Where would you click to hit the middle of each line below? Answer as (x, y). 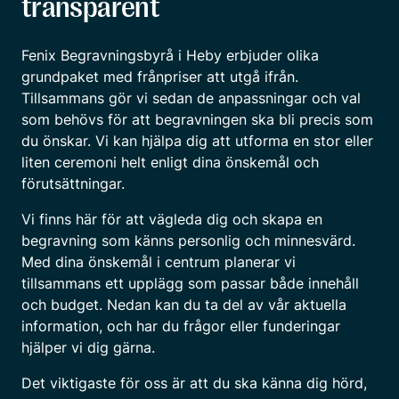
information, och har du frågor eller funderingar (181, 326)
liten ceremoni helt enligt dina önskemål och (170, 162)
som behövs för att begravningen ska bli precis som (197, 119)
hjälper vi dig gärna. (88, 347)
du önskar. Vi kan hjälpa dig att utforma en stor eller (197, 140)
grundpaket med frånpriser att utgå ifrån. (160, 76)
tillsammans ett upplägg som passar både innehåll (190, 283)
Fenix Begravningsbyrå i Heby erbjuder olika (170, 55)
